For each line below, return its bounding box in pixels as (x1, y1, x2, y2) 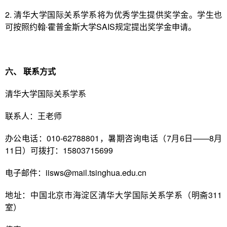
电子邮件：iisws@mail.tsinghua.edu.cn (5, 167, 146, 178)
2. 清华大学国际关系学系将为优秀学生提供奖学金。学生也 (5, 9, 222, 20)
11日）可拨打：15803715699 (5, 144, 113, 156)
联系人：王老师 (5, 110, 62, 122)
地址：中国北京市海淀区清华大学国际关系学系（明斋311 (5, 189, 222, 201)
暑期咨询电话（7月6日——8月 (108, 132, 222, 144)
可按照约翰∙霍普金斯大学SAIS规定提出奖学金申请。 (5, 21, 196, 32)
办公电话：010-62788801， (5, 132, 108, 144)
